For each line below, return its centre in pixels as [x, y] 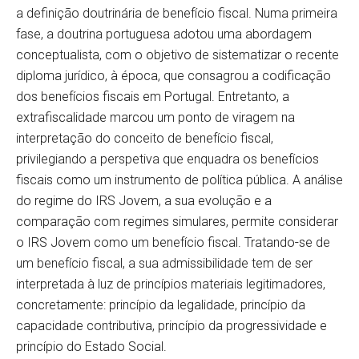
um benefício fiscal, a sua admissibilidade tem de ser [164, 264]
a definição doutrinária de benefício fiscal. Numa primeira [177, 14]
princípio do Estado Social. [91, 347]
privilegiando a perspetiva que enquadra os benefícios [167, 159]
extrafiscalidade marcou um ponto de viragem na [155, 118]
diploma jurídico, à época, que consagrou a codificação [173, 76]
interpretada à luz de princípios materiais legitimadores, [171, 284]
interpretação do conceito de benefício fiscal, [145, 139]
